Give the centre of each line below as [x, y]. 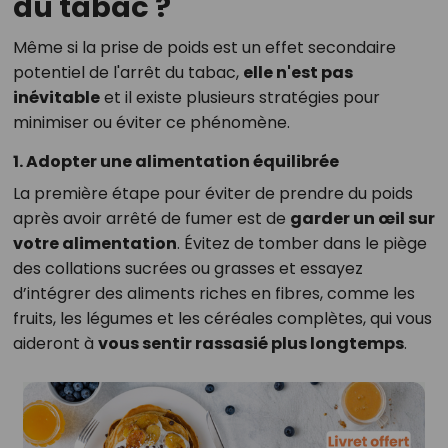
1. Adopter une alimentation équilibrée [175, 162]
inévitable [56, 98]
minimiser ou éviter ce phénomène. [151, 123]
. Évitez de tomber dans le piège [301, 244]
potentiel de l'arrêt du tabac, [127, 73]
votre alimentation [94, 244]
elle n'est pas [297, 73]
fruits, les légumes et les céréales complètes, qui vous [222, 319]
